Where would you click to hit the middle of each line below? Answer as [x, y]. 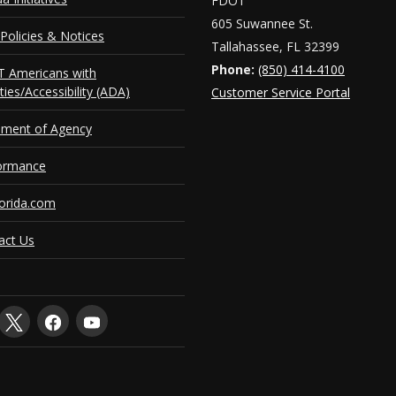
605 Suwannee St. [262, 23]
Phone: [233, 69]
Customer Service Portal [281, 92]
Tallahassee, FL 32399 [275, 46]
